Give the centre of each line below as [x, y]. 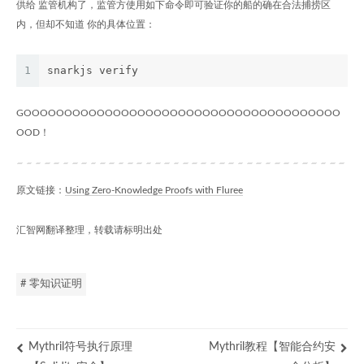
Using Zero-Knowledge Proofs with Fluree [154, 190]
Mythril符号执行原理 [80, 347]
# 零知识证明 [51, 284]
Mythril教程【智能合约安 [272, 347]
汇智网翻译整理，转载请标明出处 [89, 230]
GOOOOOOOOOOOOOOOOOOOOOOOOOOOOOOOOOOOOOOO [178, 113]
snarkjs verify [93, 70]
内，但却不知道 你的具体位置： [86, 24]
